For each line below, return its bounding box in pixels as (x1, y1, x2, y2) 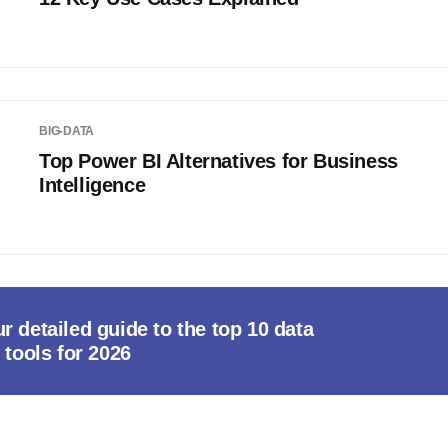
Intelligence (39, 174, 146, 196)
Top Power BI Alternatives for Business (39, 150, 398, 172)
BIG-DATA (39, 124, 95, 138)
